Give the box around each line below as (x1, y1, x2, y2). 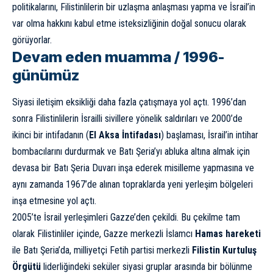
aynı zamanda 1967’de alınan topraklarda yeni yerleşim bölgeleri (12, 178, 253, 190)
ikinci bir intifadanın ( (12, 129, 89, 141)
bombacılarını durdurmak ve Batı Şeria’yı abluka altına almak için (12, 145, 250, 157)
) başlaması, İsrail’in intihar (161, 129, 258, 141)
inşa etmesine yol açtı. (12, 194, 96, 207)
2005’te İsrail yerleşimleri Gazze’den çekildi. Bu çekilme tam (12, 211, 240, 223)
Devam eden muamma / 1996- (12, 48, 224, 66)
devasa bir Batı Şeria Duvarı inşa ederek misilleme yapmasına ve (12, 161, 254, 174)
